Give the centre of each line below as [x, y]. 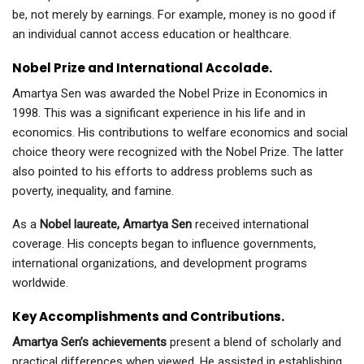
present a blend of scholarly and [254, 342]
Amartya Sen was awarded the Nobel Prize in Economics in [170, 94]
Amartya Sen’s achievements [89, 342]
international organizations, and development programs [160, 264]
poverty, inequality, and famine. [93, 191]
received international [250, 225]
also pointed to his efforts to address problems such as [162, 172]
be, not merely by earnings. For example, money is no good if [174, 15]
